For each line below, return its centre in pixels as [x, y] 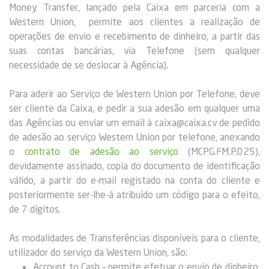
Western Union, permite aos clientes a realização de [134, 21]
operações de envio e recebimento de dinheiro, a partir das [134, 36]
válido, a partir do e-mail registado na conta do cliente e [134, 180]
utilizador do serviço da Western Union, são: [98, 252]
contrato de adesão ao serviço [101, 151]
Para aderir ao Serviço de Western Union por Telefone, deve [134, 93]
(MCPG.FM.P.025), [219, 151]
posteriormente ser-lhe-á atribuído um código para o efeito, [134, 194]
